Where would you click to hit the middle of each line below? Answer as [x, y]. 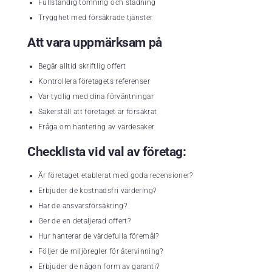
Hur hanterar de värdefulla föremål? [99, 236]
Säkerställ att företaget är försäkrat [98, 112]
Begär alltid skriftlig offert [82, 66]
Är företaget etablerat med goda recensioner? [116, 176]
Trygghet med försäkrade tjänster [96, 18]
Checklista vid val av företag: [107, 152]
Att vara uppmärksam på [95, 43]
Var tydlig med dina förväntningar [96, 97]
